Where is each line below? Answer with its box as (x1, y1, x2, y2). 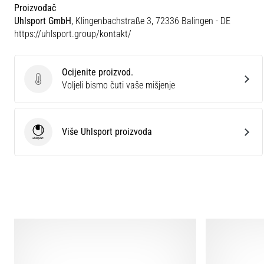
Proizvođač (14, 2, 56, 14)
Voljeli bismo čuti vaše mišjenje (62, 79, 175, 91)
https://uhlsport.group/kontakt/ (14, 28, 131, 39)
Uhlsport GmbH (14, 15, 71, 27)
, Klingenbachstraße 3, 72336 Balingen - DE (71, 15, 230, 27)
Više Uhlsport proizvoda (62, 126, 152, 137)
